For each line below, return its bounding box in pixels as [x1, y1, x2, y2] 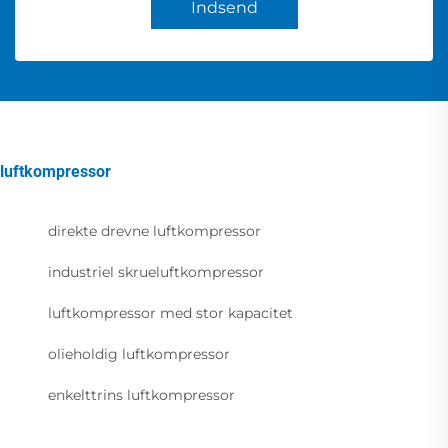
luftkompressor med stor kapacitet [48, 304, 293, 323]
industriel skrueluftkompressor [48, 263, 264, 282]
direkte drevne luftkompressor [48, 222, 261, 241]
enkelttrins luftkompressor [48, 386, 235, 405]
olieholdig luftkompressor [48, 345, 230, 364]
